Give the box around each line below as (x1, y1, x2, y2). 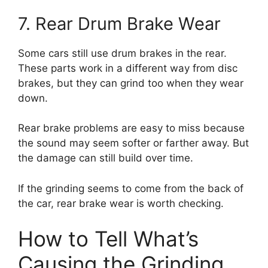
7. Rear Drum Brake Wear (18, 13, 221, 34)
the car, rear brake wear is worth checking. (18, 197, 224, 209)
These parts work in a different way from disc (18, 62, 237, 74)
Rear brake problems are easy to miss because (18, 122, 245, 134)
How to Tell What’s (18, 226, 199, 251)
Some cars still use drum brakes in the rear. (18, 47, 227, 59)
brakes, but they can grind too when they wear (18, 77, 243, 89)
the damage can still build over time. (18, 152, 193, 164)
